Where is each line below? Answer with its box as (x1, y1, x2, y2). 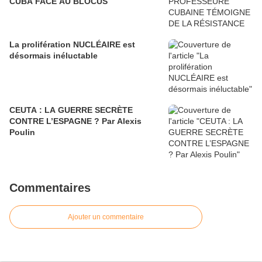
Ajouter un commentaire (68, 213, 144, 222)
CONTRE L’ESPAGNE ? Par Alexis (9, 116, 142, 126)
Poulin (9, 127, 35, 137)
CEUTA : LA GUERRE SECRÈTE (9, 105, 133, 115)
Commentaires (9, 181, 91, 195)
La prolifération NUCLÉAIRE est (9, 40, 135, 50)
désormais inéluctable (9, 51, 98, 61)
